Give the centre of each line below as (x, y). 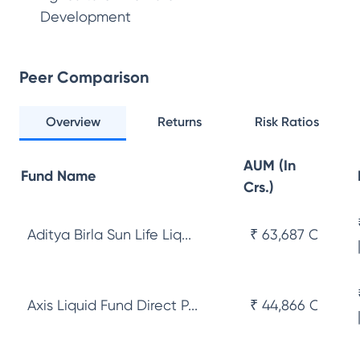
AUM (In (270, 166)
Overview (73, 122)
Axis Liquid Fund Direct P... (112, 305)
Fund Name (58, 176)
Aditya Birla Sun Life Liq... (109, 234)
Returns (180, 122)
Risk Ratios (287, 122)
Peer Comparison (84, 77)
